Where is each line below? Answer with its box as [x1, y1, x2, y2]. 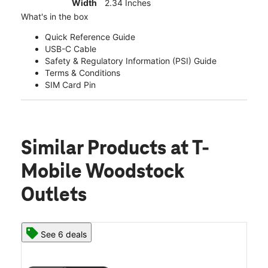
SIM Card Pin [45, 80, 96, 90]
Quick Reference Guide [45, 32, 135, 42]
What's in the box [21, 11, 89, 22]
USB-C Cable [45, 44, 96, 54]
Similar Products [21, 138, 170, 160]
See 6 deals [41, 229, 87, 240]
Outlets [21, 185, 87, 207]
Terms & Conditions [45, 68, 120, 78]
